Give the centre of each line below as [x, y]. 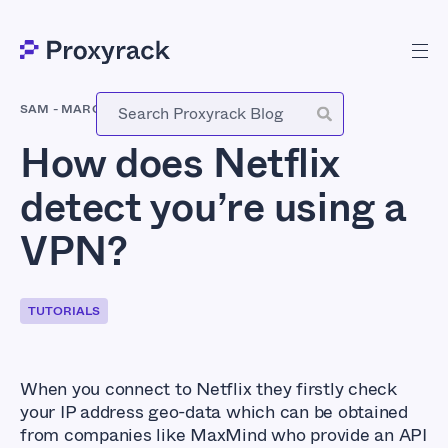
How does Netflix [180, 163]
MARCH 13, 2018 [110, 108]
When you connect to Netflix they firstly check [208, 388]
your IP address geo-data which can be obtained [214, 411]
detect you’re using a [213, 207]
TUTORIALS [64, 310]
